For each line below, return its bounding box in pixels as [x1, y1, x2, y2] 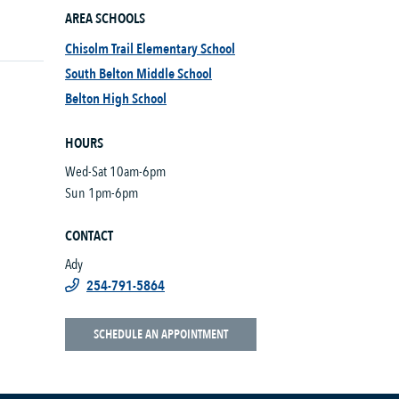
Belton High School [65, 89, 167, 109]
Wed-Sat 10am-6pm [65, 162, 166, 182]
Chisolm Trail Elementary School [65, 39, 235, 59]
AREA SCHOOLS [65, 9, 145, 28]
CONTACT [65, 226, 113, 246]
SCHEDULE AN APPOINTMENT [94, 326, 228, 343]
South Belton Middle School [65, 64, 212, 84]
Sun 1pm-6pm [65, 183, 138, 203]
